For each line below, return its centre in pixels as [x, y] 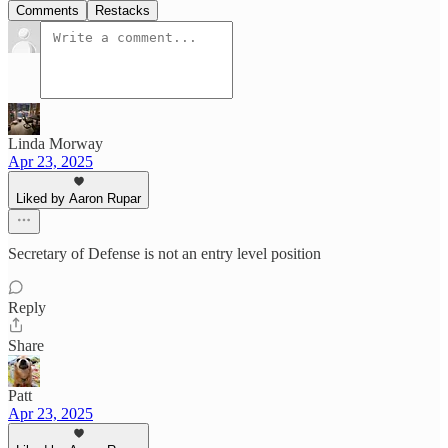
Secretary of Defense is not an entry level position [164, 253]
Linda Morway [55, 143]
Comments [47, 10]
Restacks [122, 10]
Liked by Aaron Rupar [78, 198]
